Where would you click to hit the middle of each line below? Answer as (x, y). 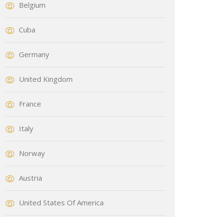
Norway (32, 153)
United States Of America (61, 202)
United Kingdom (46, 79)
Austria (31, 178)
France (30, 104)
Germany (34, 54)
